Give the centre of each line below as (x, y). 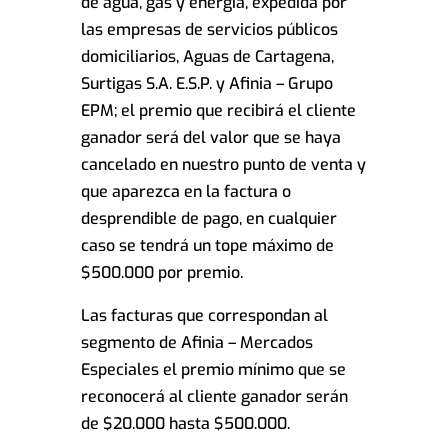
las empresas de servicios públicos (209, 30)
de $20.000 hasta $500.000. (185, 424)
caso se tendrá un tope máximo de (207, 246)
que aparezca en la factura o (185, 192)
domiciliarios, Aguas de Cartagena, (207, 57)
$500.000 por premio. (161, 273)
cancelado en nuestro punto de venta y (223, 165)
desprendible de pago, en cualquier (208, 219)
